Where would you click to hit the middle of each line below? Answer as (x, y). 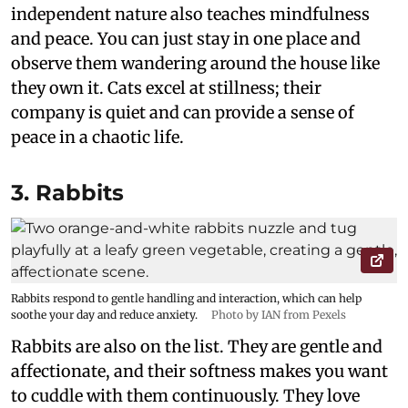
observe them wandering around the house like (195, 64)
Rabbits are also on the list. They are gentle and (197, 347)
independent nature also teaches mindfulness (190, 15)
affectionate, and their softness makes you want (199, 372)
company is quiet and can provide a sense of (183, 113)
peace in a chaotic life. (97, 138)
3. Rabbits (67, 193)
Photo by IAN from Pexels (279, 315)
